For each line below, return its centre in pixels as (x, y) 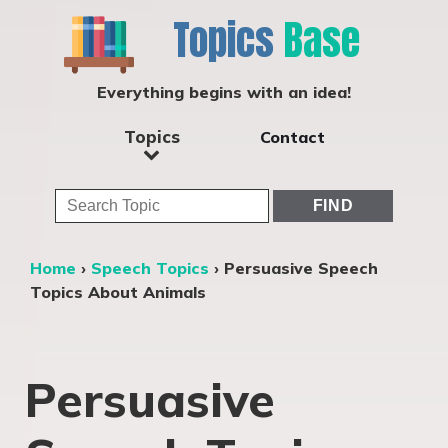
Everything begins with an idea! (224, 92)
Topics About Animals (118, 292)
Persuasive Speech (301, 268)
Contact (292, 136)
